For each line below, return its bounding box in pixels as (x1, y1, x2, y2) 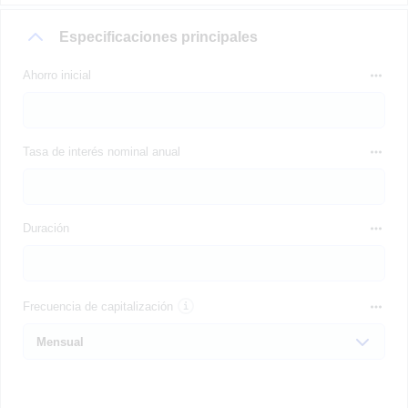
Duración (23, 221, 69, 235)
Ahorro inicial (23, 68, 91, 82)
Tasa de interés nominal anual (23, 145, 180, 158)
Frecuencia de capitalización (23, 300, 173, 314)
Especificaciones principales (59, 29, 258, 45)
